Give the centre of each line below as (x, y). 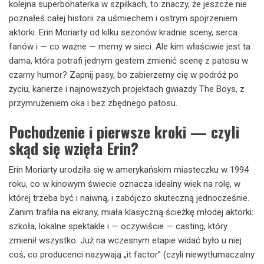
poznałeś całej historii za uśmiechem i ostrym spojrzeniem (123, 18)
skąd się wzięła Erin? (74, 148)
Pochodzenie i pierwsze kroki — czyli (124, 131)
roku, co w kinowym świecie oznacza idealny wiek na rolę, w (125, 184)
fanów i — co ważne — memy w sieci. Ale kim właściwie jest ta (130, 47)
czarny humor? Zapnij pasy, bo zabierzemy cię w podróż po (124, 75)
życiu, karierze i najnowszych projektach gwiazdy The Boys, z (127, 89)
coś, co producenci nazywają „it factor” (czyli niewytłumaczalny (132, 254)
